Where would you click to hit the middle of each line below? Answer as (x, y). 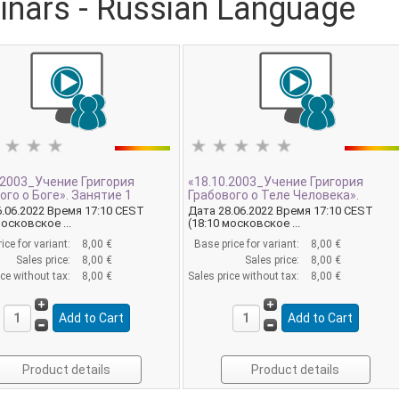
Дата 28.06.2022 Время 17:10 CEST (281, 210)
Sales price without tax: (245, 276)
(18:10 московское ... (244, 223)
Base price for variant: (248, 244)
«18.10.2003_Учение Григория (276, 181)
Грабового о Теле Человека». (274, 195)
